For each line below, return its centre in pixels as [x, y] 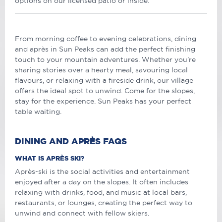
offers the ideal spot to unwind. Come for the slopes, [105, 91]
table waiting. [38, 112]
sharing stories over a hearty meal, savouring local [101, 70]
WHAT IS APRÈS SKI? [50, 159]
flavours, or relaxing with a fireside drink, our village [104, 81]
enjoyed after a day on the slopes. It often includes [102, 182]
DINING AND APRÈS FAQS [71, 141]
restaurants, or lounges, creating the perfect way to [104, 203]
